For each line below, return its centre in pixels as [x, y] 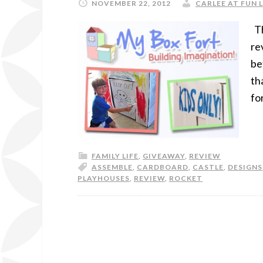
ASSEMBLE [112, 167]
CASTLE [208, 167]
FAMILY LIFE [115, 156]
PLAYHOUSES [104, 178]
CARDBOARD [163, 167]
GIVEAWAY [164, 156]
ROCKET [186, 178]
